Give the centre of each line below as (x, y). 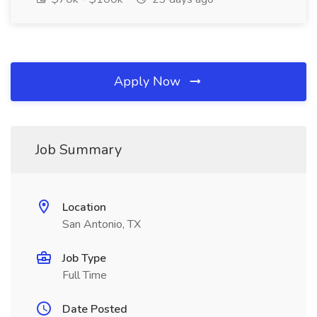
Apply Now (149, 81)
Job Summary (79, 150)
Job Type (84, 258)
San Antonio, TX (102, 224)
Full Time (85, 275)
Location (84, 207)
